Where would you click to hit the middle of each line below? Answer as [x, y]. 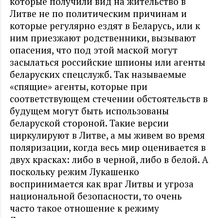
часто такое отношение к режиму [84, 208]
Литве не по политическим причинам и [98, 13]
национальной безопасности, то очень [96, 196]
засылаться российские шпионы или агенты [108, 62]
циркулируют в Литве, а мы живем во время [107, 135]
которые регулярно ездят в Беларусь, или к [105, 25]
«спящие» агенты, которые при [79, 86]
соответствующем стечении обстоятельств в [109, 98]
